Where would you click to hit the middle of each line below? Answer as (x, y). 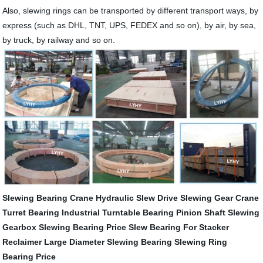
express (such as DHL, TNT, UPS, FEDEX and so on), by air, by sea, (129, 26)
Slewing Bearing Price (83, 227)
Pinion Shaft (201, 212)
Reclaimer (22, 242)
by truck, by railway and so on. (59, 40)
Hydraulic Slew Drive (137, 198)
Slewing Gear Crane (220, 198)
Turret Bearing (31, 212)
